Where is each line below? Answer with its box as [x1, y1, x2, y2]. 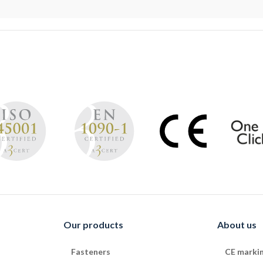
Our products [63, 218, 123, 230]
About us [217, 218, 257, 230]
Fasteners [70, 246, 110, 257]
